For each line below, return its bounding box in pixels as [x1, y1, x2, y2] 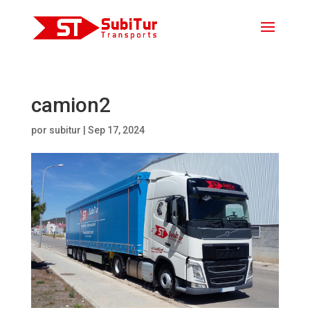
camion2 [30, 93, 111, 117]
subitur [48, 125, 81, 136]
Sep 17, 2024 [87, 125, 145, 136]
